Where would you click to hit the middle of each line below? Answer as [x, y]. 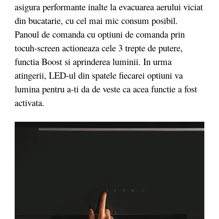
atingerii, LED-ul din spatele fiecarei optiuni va [99, 75]
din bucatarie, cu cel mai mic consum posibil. [96, 20]
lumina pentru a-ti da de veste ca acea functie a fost [106, 88]
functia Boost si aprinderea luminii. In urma [93, 61]
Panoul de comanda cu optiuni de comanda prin [100, 34]
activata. [31, 102]
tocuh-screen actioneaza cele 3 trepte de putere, [99, 47]
